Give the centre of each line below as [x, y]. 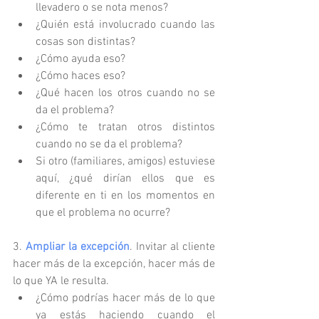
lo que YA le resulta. [64, 282]
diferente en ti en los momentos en [125, 196]
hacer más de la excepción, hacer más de [114, 265]
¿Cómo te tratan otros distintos [125, 128]
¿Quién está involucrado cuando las [125, 25]
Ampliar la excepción [78, 247]
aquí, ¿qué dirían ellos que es [125, 179]
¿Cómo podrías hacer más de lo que [125, 299]
